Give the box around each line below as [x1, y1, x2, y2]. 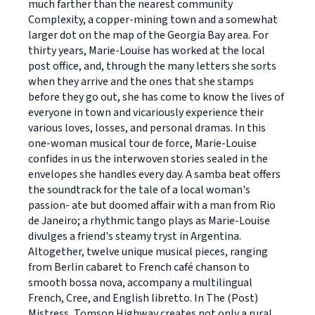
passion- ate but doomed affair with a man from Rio [28, 197, 276, 213]
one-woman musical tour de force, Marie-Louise [28, 135, 257, 151]
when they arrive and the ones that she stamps [28, 73, 254, 89]
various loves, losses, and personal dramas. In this [28, 120, 266, 136]
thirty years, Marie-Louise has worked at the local [28, 42, 265, 58]
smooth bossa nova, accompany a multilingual [28, 274, 252, 290]
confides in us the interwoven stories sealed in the [28, 150, 268, 167]
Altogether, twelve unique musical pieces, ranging [28, 243, 268, 259]
